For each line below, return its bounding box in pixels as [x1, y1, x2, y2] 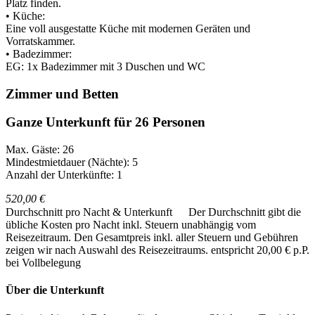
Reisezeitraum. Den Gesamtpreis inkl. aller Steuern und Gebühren [6, 231, 298, 244]
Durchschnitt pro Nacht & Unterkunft [6, 206, 175, 219]
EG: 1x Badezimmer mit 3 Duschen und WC [6, 60, 205, 72]
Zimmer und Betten [6, 86, 119, 101]
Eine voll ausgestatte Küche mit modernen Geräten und [6, 22, 250, 34]
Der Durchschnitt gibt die [188, 206, 301, 219]
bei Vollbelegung [6, 257, 81, 269]
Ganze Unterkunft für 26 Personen [6, 115, 205, 130]
